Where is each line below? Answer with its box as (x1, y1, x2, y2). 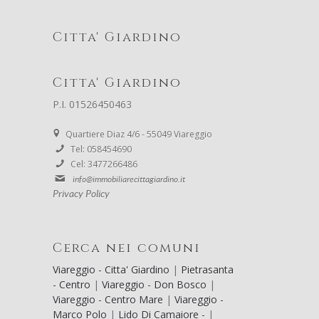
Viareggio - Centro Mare (53, 293, 166, 307)
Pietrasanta (181, 263, 234, 277)
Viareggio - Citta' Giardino (53, 263, 172, 277)
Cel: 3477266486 (70, 158, 137, 171)
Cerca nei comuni (53, 239, 201, 258)
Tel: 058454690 (70, 143, 132, 156)
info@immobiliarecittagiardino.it (73, 175, 185, 184)
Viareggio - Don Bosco (102, 278, 209, 292)
